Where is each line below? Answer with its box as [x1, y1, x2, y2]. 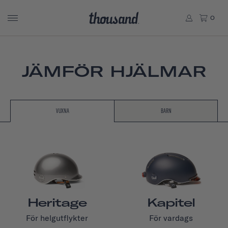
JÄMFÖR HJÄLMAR [21, 62, 207, 81]
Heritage [27, 195, 87, 210]
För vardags [149, 213, 193, 223]
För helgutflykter [26, 213, 88, 223]
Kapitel [147, 195, 195, 210]
